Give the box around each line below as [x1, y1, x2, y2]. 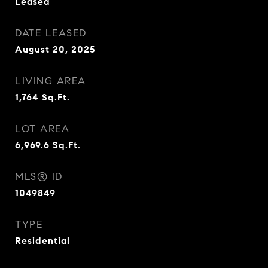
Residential [15, 235, 70, 246]
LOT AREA [15, 123, 69, 135]
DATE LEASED [15, 27, 87, 39]
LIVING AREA [15, 75, 86, 87]
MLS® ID [15, 170, 63, 183]
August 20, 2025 [15, 44, 96, 55]
